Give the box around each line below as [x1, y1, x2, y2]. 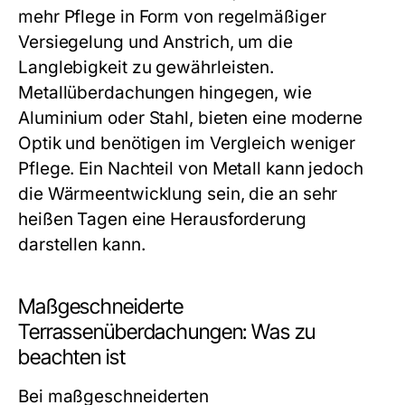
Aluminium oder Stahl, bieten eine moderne [18, 108, 363, 128]
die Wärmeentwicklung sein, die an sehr [18, 184, 338, 204]
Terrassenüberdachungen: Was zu [18, 319, 316, 344]
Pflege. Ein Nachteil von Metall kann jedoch [18, 158, 363, 179]
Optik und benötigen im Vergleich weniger [18, 133, 356, 154]
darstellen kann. [18, 234, 146, 255]
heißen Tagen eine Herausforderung [18, 209, 306, 230]
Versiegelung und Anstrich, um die [18, 32, 293, 52]
